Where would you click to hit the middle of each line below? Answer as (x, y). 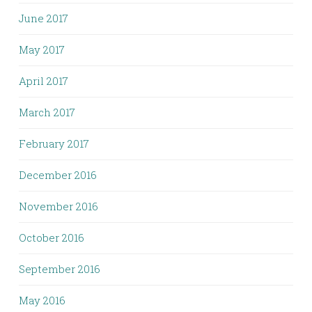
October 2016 (52, 237)
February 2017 (54, 143)
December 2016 (58, 175)
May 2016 (42, 300)
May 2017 (42, 49)
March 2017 (47, 112)
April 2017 (44, 81)
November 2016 (58, 206)
